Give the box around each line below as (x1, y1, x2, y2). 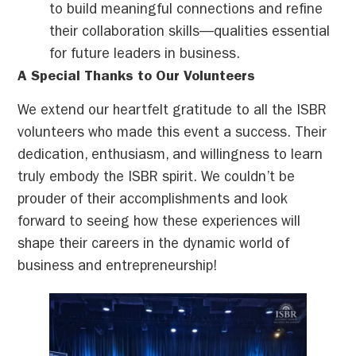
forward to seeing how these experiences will (17, 215, 301, 230)
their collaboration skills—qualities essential (49, 26, 331, 41)
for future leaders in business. (49, 48, 241, 64)
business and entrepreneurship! (17, 260, 218, 275)
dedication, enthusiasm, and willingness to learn (17, 149, 323, 164)
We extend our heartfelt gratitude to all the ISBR (17, 104, 327, 119)
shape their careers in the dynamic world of (17, 238, 290, 253)
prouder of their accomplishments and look (17, 193, 288, 208)
